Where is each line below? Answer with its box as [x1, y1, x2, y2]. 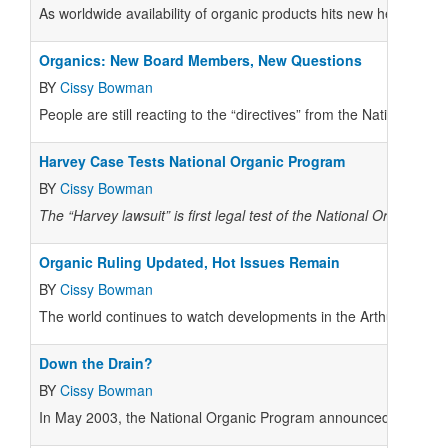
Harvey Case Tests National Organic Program [39, 151, 345, 171]
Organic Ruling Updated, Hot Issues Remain [39, 252, 340, 272]
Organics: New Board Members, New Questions [39, 50, 362, 70]
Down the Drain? [39, 353, 153, 373]
